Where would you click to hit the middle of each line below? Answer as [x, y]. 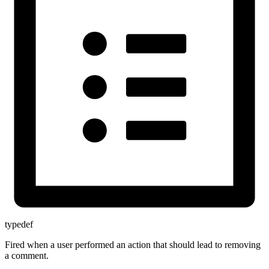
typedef [19, 225]
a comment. [27, 256]
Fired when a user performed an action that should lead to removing [133, 245]
